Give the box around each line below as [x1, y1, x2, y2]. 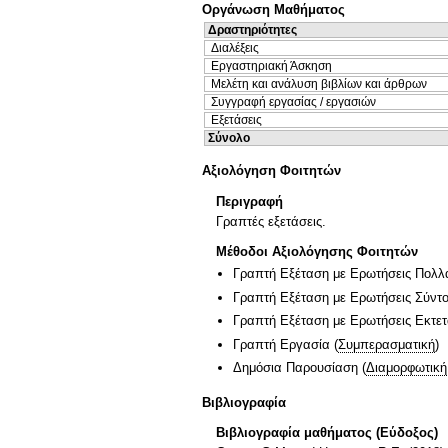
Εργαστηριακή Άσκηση [211, 58, 332, 73]
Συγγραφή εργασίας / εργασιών [211, 94, 376, 109]
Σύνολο [208, 130, 250, 145]
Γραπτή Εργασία [233, 336, 330, 352]
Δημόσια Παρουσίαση [233, 359, 358, 375]
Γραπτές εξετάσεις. [216, 213, 326, 229]
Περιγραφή [216, 193, 283, 209]
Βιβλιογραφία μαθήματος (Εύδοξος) [216, 425, 438, 441]
